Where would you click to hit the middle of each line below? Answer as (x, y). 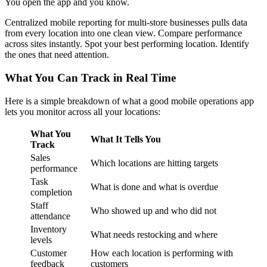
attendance (50, 216)
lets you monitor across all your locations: (83, 111)
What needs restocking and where (154, 234)
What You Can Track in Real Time (90, 78)
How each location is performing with (162, 253)
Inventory (49, 229)
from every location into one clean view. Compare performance (123, 33)
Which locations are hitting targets (154, 163)
